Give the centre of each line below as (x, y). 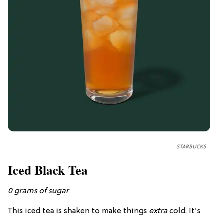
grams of (30, 191)
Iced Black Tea (48, 170)
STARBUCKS (191, 147)
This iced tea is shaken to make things (78, 211)
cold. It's (184, 211)
